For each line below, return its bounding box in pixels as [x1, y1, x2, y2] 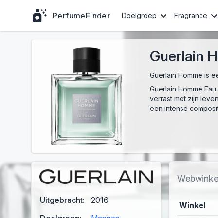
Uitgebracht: [40, 195, 85, 205]
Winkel [179, 200, 206, 211]
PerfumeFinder [53, 11, 110, 20]
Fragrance [174, 11, 208, 19]
